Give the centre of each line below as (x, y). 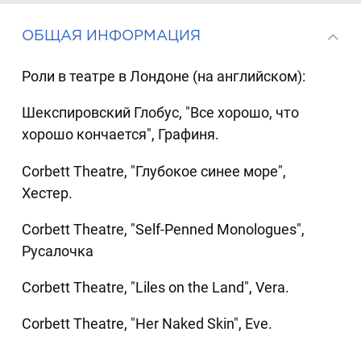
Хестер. (48, 193)
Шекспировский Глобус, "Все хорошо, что (161, 113)
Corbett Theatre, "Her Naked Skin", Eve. (147, 324)
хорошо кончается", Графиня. (121, 135)
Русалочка (58, 251)
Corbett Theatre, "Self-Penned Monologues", (164, 229)
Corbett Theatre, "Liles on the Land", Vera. (156, 288)
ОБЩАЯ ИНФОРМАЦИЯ (112, 35)
